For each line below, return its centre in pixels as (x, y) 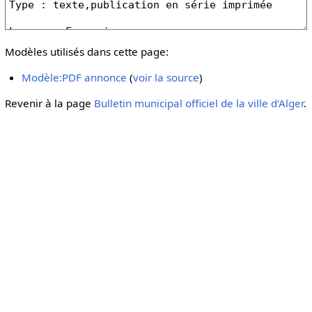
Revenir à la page (49, 103)
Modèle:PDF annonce (75, 78)
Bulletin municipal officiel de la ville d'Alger (198, 103)
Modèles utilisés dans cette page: (86, 51)
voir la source (166, 78)
